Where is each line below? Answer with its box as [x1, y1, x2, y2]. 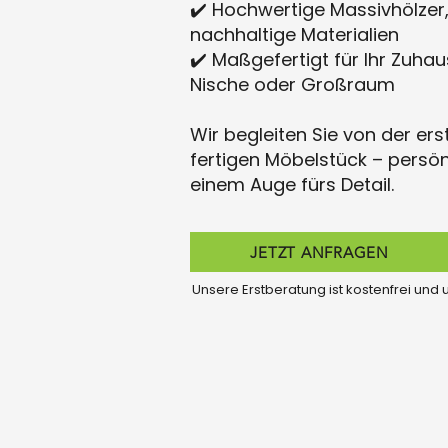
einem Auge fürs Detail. [190, 172, 394, 197]
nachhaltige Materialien [190, 22, 399, 47]
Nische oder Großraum [190, 72, 395, 97]
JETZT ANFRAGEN [250, 242, 389, 262]
